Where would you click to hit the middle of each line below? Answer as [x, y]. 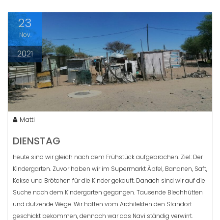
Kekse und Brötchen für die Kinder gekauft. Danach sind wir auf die [109, 180]
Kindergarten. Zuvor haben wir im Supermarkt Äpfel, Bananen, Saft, [110, 168]
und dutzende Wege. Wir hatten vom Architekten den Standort [102, 204]
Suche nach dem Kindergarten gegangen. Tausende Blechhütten [108, 192]
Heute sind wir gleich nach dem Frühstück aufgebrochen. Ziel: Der [108, 157]
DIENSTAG [37, 141]
